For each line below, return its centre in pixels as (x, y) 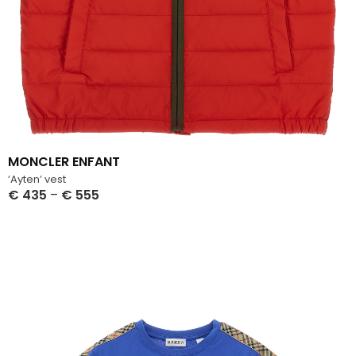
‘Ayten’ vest (37, 180)
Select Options (53, 211)
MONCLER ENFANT (64, 162)
